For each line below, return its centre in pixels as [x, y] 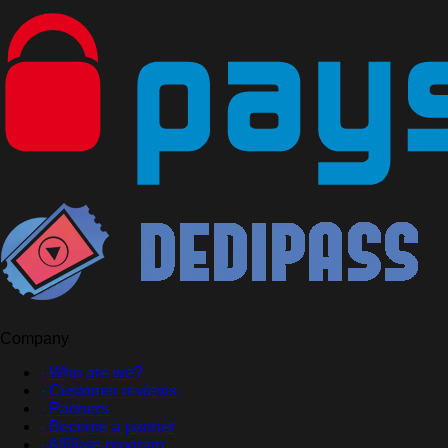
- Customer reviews [108, 391]
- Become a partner [107, 427]
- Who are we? [91, 373]
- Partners [74, 409]
